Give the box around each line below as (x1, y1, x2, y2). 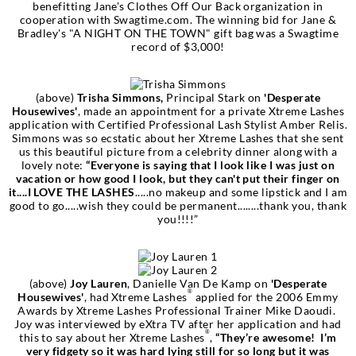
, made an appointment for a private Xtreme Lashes (77, 103, 345, 118)
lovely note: (21, 157, 87, 172)
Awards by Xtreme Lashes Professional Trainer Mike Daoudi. (17, 303, 339, 317)
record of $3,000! (131, 39, 225, 53)
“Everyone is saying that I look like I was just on (86, 157, 335, 172)
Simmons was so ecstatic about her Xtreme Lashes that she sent (12, 130, 344, 145)
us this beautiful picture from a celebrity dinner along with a (18, 144, 338, 158)
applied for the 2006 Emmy (192, 289, 339, 304)
